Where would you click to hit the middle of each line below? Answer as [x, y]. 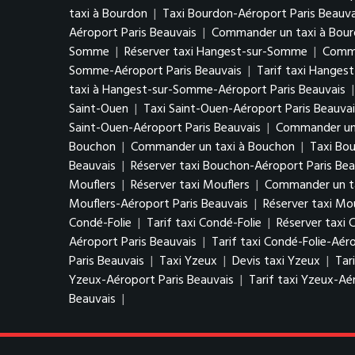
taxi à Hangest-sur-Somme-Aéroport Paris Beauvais [207, 90]
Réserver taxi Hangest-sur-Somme [216, 52]
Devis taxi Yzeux [276, 261]
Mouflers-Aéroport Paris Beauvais [158, 204]
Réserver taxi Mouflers [190, 185]
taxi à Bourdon [108, 14]
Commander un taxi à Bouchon [213, 147]
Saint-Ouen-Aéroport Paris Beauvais [165, 128]
